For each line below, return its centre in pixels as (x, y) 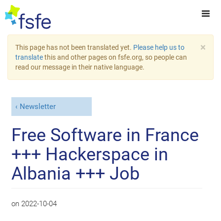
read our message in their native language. (80, 67)
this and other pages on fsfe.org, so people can (115, 57)
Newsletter (37, 107)
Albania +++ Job (76, 173)
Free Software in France (105, 135)
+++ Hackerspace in (90, 154)
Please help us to (159, 47)
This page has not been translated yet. (74, 47)
